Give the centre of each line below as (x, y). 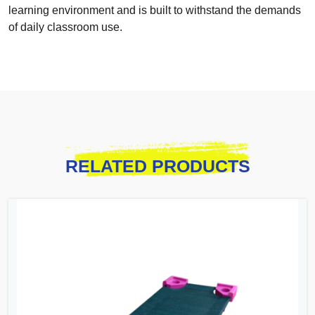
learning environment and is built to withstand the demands (155, 11)
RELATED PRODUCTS (157, 166)
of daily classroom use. (65, 27)
